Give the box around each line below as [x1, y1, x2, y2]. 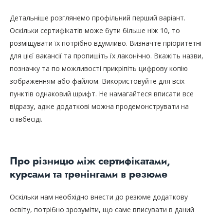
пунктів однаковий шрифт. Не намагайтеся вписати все [10, 89, 194, 99]
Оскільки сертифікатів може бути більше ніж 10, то [10, 26, 180, 36]
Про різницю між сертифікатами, [10, 154, 170, 169]
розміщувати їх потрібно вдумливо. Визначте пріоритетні [10, 38, 201, 48]
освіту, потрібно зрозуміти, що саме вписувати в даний [10, 205, 194, 215]
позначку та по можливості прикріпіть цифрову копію [10, 64, 188, 73]
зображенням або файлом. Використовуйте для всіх [10, 76, 184, 86]
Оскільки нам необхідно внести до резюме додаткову [10, 192, 188, 202]
